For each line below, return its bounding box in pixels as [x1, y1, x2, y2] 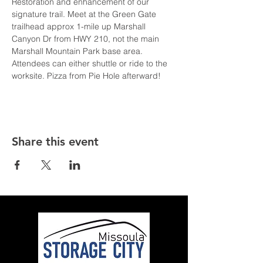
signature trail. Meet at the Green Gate [12, 9, 159, 19]
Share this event [12, 134, 99, 149]
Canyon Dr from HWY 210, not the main [12, 33, 161, 44]
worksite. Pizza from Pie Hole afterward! [12, 70, 161, 81]
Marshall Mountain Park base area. [12, 46, 145, 56]
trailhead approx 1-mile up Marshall [12, 21, 148, 32]
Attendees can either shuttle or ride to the [12, 58, 170, 69]
